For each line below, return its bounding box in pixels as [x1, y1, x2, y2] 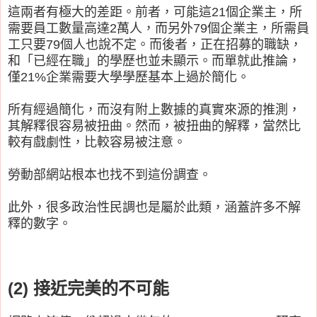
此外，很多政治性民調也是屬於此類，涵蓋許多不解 [8, 200, 301, 214]
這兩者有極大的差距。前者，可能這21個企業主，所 [8, 4, 302, 19]
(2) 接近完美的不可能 [8, 278, 169, 298]
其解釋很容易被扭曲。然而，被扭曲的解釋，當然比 [8, 118, 301, 133]
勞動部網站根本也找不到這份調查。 [8, 167, 212, 182]
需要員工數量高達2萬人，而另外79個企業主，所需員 [8, 21, 309, 35]
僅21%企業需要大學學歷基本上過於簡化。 [8, 69, 250, 84]
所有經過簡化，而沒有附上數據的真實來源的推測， [8, 102, 301, 117]
